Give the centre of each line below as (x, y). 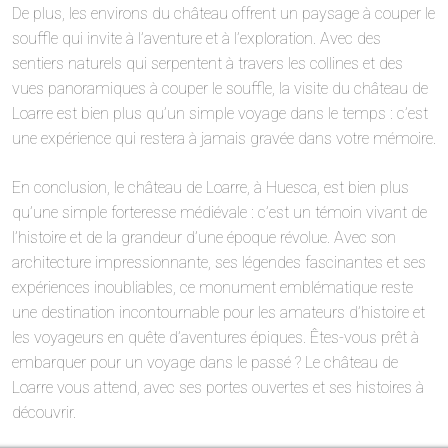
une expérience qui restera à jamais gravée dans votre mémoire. (224, 139)
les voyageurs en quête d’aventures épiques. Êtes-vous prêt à (215, 338)
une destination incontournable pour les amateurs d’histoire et (218, 313)
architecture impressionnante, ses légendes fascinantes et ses (219, 263)
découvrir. (44, 413)
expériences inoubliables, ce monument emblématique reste (212, 288)
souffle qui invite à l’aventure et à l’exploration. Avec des (196, 39)
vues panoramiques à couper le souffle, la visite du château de (220, 89)
